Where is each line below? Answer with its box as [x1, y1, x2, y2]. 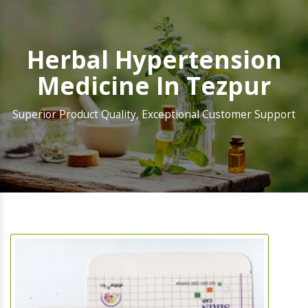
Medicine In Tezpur [37, 69, 271, 102]
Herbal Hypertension [26, 43, 282, 76]
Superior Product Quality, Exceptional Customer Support [12, 107, 296, 122]
